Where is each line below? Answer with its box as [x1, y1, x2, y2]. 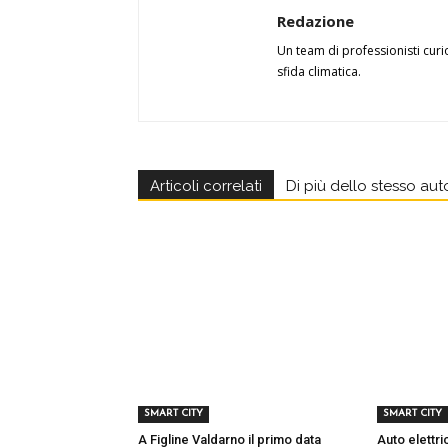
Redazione [277, 11, 354, 31]
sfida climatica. [277, 63, 361, 80]
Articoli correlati [150, 177, 262, 195]
